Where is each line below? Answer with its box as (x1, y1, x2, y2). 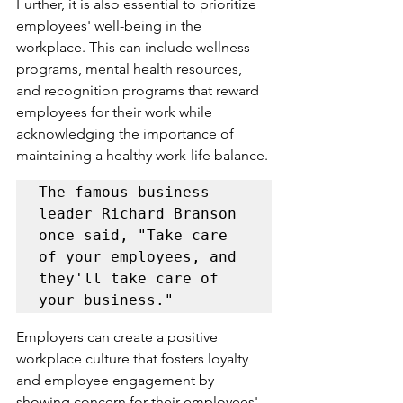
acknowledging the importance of (16, 124, 237, 142)
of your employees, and (39, 247, 237, 265)
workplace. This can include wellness (16, 38, 254, 56)
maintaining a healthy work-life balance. (16, 146, 268, 164)
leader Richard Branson (39, 204, 237, 222)
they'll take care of (39, 269, 219, 287)
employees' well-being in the (16, 16, 205, 34)
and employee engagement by (16, 371, 218, 389)
